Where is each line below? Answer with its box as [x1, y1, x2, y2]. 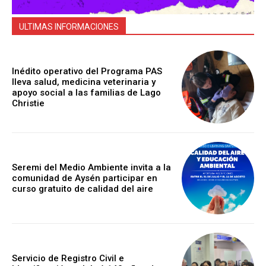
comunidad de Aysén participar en [12, 173, 157, 184]
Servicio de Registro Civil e [12, 253, 124, 264]
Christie [12, 97, 45, 109]
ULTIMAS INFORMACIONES [19, 22, 119, 32]
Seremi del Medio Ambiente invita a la [12, 162, 171, 173]
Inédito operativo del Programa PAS [12, 65, 162, 77]
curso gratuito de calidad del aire [12, 183, 153, 195]
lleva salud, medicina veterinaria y [12, 76, 156, 87]
